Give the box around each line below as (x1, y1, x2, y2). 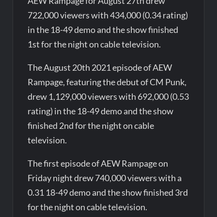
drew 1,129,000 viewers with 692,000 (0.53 (28, 91, 189, 102)
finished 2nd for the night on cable (28, 120, 155, 131)
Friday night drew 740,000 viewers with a (28, 172, 182, 183)
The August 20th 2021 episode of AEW (28, 62, 172, 73)
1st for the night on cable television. (28, 38, 161, 49)
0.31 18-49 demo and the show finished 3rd (28, 186, 188, 198)
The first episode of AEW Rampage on (28, 157, 169, 169)
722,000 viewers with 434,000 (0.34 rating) (28, 9, 188, 20)
